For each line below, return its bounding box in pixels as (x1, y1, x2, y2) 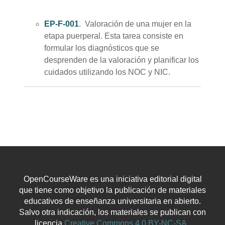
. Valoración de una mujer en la (79, 19, 191, 28)
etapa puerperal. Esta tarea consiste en (44, 31, 183, 40)
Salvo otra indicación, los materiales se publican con (19, 207, 206, 216)
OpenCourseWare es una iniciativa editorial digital (23, 174, 202, 183)
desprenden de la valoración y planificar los (44, 55, 199, 64)
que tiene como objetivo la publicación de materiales (19, 185, 206, 194)
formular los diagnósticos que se (44, 43, 159, 52)
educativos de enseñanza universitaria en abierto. (24, 196, 201, 205)
